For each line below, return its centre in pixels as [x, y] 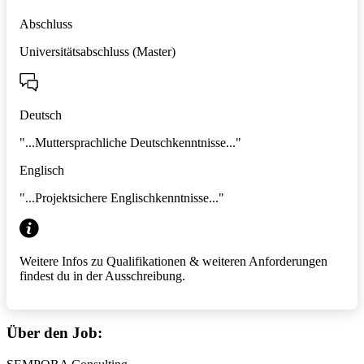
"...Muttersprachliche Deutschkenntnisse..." [130, 142]
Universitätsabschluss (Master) [97, 51]
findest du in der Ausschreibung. [102, 275]
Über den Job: [54, 333]
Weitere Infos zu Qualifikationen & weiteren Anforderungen [173, 261]
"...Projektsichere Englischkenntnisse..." [122, 197]
